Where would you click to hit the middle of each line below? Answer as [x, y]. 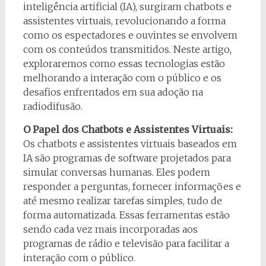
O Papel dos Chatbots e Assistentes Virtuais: [128, 130]
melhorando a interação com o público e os [122, 78]
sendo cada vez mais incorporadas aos [110, 229]
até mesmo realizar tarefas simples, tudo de [122, 201]
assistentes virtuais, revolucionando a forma [124, 21]
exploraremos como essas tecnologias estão [124, 64]
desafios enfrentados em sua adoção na [113, 92]
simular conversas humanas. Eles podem [116, 172]
